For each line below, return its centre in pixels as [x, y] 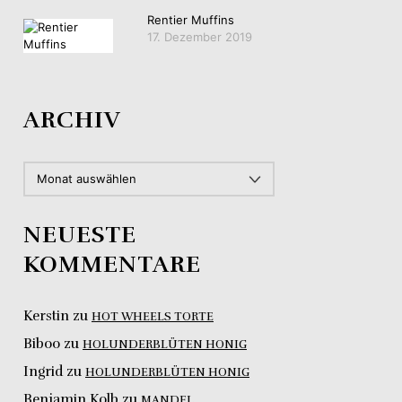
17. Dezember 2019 [200, 36]
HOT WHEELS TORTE [153, 316]
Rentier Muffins [191, 19]
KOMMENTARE [112, 264]
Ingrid [43, 371]
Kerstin [46, 315]
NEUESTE [80, 234]
